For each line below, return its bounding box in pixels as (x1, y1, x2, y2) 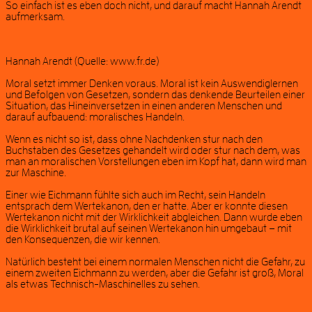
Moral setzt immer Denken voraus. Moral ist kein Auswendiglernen (6, 78, 298, 90)
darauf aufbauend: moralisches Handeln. (6, 111, 185, 123)
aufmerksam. (6, 11, 65, 23)
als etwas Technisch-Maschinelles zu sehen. (6, 279, 200, 290)
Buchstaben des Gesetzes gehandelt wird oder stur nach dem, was (6, 145, 300, 157)
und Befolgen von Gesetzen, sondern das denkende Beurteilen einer (6, 89, 305, 101)
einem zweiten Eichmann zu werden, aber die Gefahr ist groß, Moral (6, 267, 304, 279)
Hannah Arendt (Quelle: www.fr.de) (6, 56, 159, 68)
